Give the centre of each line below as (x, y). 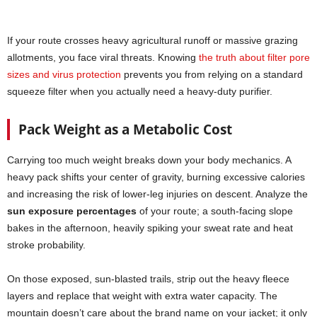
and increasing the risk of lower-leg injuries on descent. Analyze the (157, 194)
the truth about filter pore (254, 58)
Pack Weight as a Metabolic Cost (125, 130)
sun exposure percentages (72, 211)
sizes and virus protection (64, 75)
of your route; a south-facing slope (215, 211)
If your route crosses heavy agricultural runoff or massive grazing (152, 41)
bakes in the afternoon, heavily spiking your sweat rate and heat (150, 228)
